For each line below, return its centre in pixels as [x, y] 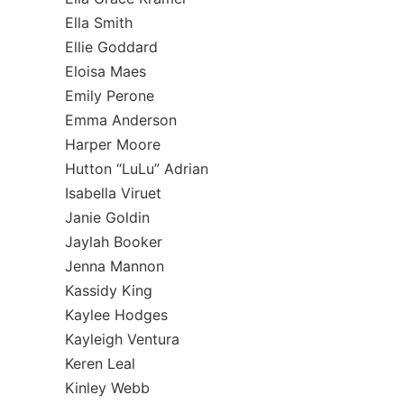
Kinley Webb [107, 388]
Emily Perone [110, 96]
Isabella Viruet [113, 193]
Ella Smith [99, 23]
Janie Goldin [107, 217]
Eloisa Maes [106, 71]
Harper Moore [113, 144]
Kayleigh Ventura [122, 339]
